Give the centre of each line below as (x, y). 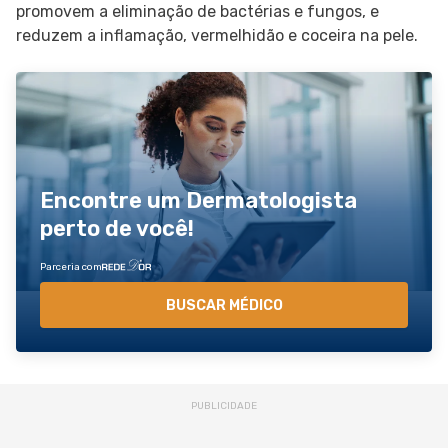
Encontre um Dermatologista (198, 200)
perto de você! (117, 228)
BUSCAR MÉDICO (224, 305)
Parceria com (71, 267)
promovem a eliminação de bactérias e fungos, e (197, 11)
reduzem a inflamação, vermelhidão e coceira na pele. (217, 35)
